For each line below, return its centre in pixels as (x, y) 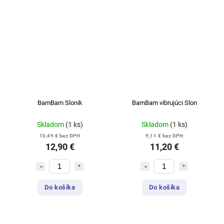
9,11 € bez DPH (164, 135)
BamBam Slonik (60, 102)
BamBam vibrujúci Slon (164, 102)
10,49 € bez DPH (60, 135)
